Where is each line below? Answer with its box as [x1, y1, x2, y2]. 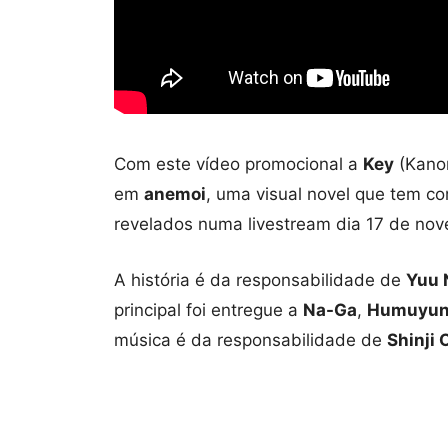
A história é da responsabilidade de [114, 269, 406, 290]
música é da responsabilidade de [114, 329, 387, 350]
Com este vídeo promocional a [114, 153, 363, 174]
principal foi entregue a [114, 299, 303, 320]
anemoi [144, 183, 206, 204]
